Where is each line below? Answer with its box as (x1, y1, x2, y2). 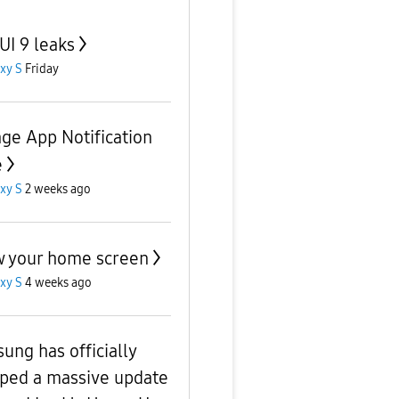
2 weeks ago (24, 181, 91, 197)
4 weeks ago (24, 274, 92, 290)
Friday (24, 61, 59, 77)
